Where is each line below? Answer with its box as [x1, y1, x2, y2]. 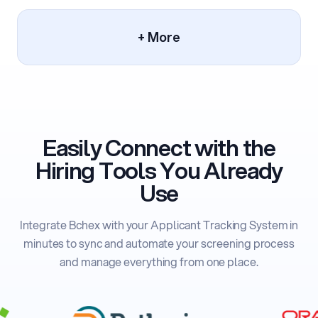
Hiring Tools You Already [35, 153, 283, 187]
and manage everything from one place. [60, 253, 258, 270]
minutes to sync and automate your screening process [23, 234, 295, 251]
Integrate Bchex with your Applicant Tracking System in [19, 216, 299, 233]
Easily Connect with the [43, 131, 275, 164]
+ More [138, 27, 180, 46]
